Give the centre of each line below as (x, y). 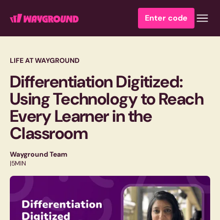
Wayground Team (39, 154)
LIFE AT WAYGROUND (45, 60)
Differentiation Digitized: (96, 82)
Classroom (49, 133)
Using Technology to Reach (107, 99)
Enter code (166, 18)
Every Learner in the (81, 116)
